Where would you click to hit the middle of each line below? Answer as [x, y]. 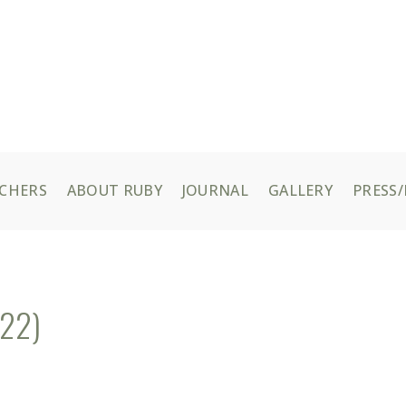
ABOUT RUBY [114, 191]
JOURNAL [215, 191]
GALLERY [300, 191]
